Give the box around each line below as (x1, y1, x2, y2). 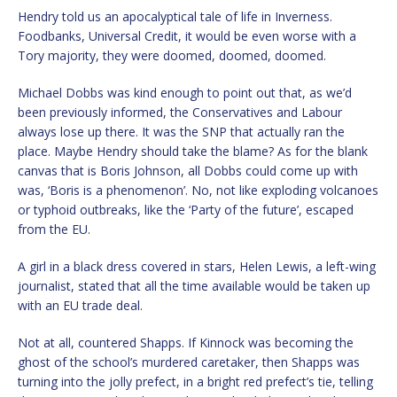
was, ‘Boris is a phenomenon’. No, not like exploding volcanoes (18, 181, 378, 198)
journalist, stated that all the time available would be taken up (18, 276, 370, 294)
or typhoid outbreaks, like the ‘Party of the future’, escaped (18, 200, 354, 218)
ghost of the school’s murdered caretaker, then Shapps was (18, 353, 360, 370)
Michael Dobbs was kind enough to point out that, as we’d (18, 83, 352, 101)
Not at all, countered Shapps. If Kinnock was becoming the (18, 333, 354, 351)
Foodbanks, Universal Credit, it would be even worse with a (18, 27, 356, 44)
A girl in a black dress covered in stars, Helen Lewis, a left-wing (18, 257, 376, 275)
